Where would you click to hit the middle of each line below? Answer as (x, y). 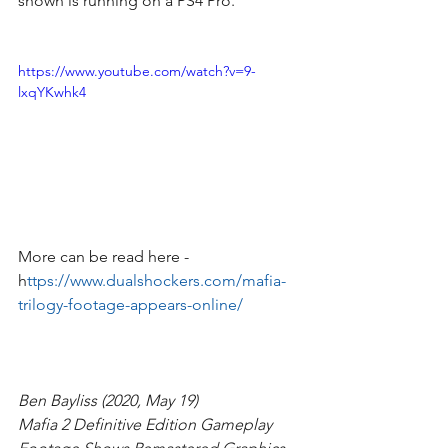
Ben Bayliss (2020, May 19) (108, 400)
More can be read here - (105, 256)
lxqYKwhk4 (52, 91)
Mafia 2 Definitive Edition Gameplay (147, 424)
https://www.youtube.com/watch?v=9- (137, 70)
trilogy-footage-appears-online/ (130, 304)
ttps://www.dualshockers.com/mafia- (156, 280)
